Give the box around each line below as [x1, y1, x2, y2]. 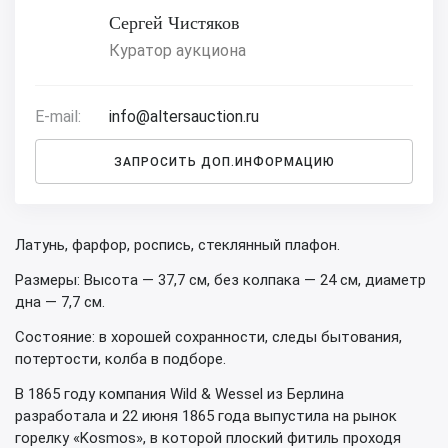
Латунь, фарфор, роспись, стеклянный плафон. [15, 236, 340, 255]
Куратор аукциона [109, 41, 246, 61]
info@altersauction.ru [109, 107, 259, 127]
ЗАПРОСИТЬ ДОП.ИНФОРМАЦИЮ [113, 154, 335, 169]
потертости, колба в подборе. [15, 350, 226, 369]
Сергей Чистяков [109, 13, 240, 34]
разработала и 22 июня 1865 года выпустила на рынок [15, 407, 397, 426]
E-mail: [35, 106, 81, 126]
